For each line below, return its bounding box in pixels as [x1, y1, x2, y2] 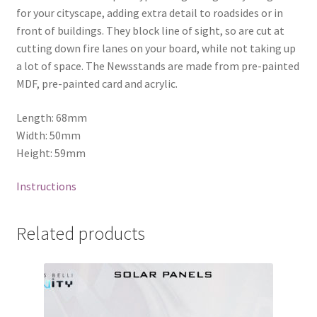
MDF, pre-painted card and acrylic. [16, 76, 178, 91]
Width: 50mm [16, 127, 81, 142]
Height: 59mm [16, 145, 86, 160]
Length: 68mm [16, 110, 87, 125]
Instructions [16, 179, 76, 194]
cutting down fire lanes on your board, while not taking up [16, 41, 296, 56]
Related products [16, 222, 145, 246]
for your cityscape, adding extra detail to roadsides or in [16, 6, 283, 21]
